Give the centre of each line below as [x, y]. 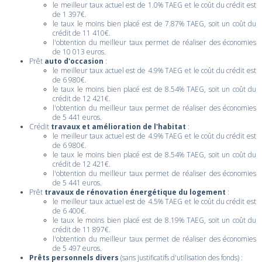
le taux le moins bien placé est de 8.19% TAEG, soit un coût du [154, 220]
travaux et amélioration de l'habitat [118, 127]
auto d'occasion [74, 61]
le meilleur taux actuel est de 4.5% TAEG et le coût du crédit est [154, 201]
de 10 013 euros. [79, 52]
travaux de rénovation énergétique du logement [135, 192]
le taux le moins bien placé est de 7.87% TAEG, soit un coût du [154, 24]
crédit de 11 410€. [82, 33]
